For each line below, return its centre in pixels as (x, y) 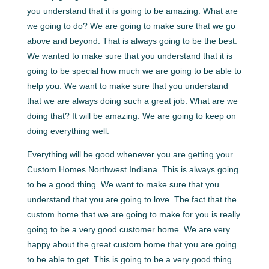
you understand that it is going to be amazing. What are (132, 11)
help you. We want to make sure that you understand (127, 86)
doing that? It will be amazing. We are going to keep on (131, 116)
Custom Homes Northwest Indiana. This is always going (132, 169)
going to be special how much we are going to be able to (134, 71)
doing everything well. (68, 131)
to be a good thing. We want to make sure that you (123, 184)
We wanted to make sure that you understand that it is (129, 56)
